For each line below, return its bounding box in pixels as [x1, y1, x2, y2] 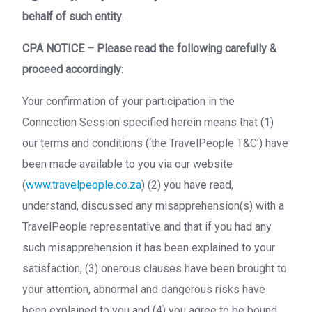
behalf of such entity [22, 10, 122, 23]
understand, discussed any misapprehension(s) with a [22, 199, 284, 212]
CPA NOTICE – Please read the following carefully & [22, 42, 276, 55]
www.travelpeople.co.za [26, 178, 141, 192]
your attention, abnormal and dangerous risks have [22, 283, 265, 296]
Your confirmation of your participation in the [22, 95, 235, 108]
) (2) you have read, [141, 178, 233, 192]
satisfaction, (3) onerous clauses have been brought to [22, 262, 287, 275]
